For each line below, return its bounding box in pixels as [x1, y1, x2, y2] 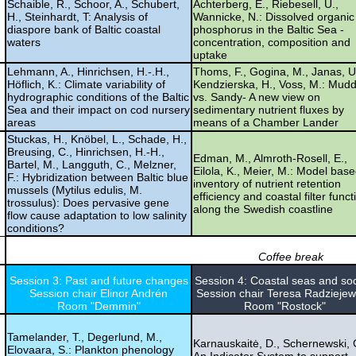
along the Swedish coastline [193, 202, 333, 215]
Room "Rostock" [244, 299, 326, 312]
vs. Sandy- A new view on [193, 90, 320, 103]
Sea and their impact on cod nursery [7, 103, 190, 116]
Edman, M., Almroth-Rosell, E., [193, 151, 347, 164]
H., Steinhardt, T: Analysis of [7, 10, 148, 23]
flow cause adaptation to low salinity [7, 208, 187, 222]
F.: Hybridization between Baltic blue [7, 170, 188, 184]
